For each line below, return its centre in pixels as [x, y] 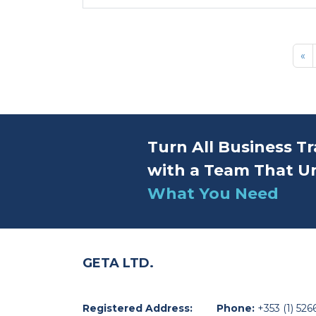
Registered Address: [138, 308]
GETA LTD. [118, 263]
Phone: [237, 308]
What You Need [213, 194]
